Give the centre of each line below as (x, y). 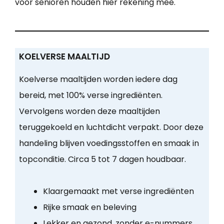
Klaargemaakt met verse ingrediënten (118, 191)
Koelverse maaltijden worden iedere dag (98, 79)
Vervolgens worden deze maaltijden (89, 111)
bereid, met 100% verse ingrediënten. (90, 95)
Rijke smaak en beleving (89, 207)
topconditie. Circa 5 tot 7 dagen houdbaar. (102, 159)
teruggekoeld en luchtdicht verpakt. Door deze (111, 127)
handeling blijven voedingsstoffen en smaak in (109, 143)
